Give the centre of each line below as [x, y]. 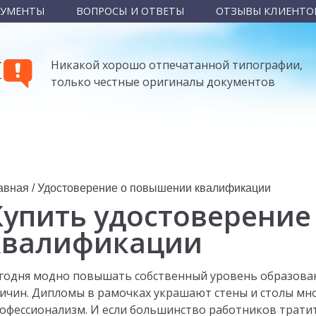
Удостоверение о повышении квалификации [154, 188]
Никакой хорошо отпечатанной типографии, [177, 65]
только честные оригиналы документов [163, 82]
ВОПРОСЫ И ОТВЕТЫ [130, 11]
